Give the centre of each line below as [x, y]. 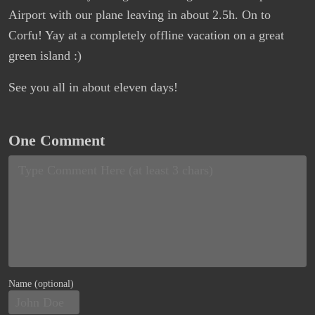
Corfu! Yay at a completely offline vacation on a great [146, 36]
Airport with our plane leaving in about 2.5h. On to [140, 15]
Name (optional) [41, 283]
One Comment [57, 141]
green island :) [45, 56]
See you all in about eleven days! [93, 88]
